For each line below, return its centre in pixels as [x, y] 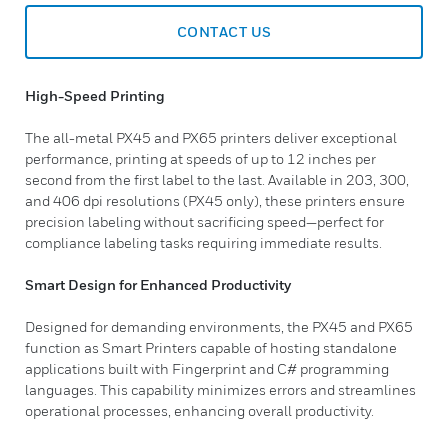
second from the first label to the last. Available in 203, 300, [217, 179]
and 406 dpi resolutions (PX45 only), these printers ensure [215, 200]
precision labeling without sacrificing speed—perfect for [204, 221]
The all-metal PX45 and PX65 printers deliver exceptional [211, 137]
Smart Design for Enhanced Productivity [158, 284]
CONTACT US [224, 31]
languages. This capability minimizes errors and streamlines [220, 389]
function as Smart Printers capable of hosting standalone [211, 347]
